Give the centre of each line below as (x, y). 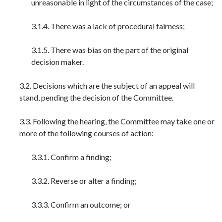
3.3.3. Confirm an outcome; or (81, 204)
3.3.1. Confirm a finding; (71, 157)
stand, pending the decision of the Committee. (96, 97)
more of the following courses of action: (86, 133)
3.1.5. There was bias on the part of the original (110, 50)
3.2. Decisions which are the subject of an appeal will (107, 85)
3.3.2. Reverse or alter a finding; (84, 181)
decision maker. (57, 62)
